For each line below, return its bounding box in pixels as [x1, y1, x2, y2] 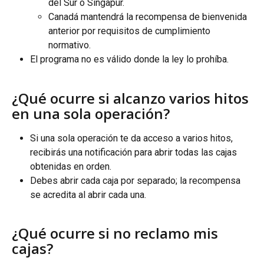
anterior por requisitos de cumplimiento [48, 25, 213, 37]
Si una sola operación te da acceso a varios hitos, [30, 132, 235, 144]
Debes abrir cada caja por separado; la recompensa [30, 174, 243, 186]
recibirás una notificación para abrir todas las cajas [30, 146, 239, 158]
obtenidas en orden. [30, 160, 111, 172]
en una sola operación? [12, 103, 170, 123]
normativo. [48, 39, 91, 51]
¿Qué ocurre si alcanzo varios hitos [12, 88, 252, 108]
